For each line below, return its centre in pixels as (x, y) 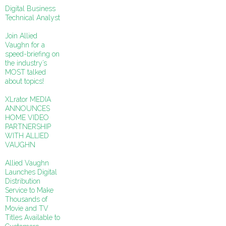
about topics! (24, 81)
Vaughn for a (25, 45)
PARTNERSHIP (28, 127)
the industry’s (26, 63)
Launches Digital (31, 172)
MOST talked (25, 72)
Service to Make (29, 190)
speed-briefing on (32, 54)
